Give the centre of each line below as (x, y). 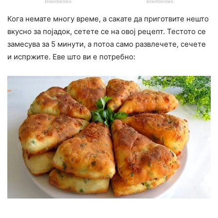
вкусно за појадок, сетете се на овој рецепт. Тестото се (107, 32)
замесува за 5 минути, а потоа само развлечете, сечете (107, 44)
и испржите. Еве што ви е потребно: (71, 57)
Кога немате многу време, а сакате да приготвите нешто (108, 19)
